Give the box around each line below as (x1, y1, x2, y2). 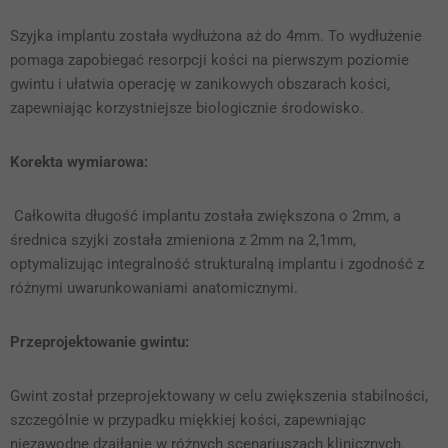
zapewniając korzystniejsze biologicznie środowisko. (10, 99, 368, 118)
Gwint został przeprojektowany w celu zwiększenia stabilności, (10, 387, 428, 406)
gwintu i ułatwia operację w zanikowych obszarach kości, (10, 75, 390, 94)
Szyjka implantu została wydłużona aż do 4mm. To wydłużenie (10, 27, 422, 46)
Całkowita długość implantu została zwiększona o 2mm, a (10, 207, 401, 226)
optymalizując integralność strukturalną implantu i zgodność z (10, 255, 424, 274)
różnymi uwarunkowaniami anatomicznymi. (10, 279, 302, 298)
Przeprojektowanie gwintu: (10, 333, 189, 352)
